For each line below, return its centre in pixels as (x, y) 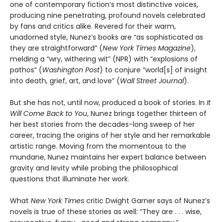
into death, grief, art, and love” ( (65, 81)
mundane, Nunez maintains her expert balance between (108, 157)
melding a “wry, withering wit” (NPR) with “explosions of (104, 59)
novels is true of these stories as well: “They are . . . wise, (106, 212)
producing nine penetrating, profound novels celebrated (108, 16)
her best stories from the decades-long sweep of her (102, 125)
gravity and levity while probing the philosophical (94, 168)
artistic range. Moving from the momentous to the (98, 146)
